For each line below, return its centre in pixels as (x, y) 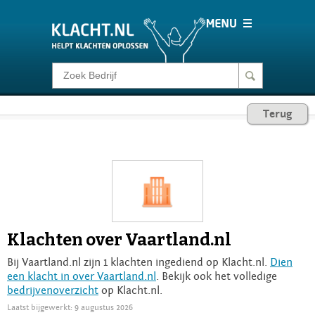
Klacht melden (99, 82)
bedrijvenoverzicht (53, 290)
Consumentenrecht (112, 125)
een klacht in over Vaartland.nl (82, 276)
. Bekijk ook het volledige (217, 276)
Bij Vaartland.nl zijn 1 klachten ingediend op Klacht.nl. (139, 262)
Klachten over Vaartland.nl (119, 239)
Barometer (89, 169)
